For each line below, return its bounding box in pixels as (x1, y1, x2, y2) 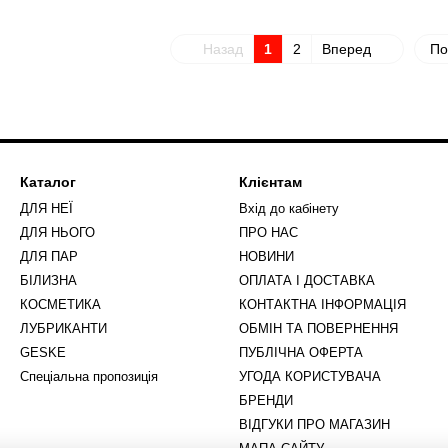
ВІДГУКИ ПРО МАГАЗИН (239, 417, 390, 432)
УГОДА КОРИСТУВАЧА (239, 369, 381, 384)
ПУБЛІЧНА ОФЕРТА (239, 345, 363, 360)
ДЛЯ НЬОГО (20, 225, 95, 240)
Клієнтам (239, 174, 302, 190)
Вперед (322, 41, 375, 57)
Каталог (20, 174, 76, 190)
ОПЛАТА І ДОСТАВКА (239, 273, 375, 288)
